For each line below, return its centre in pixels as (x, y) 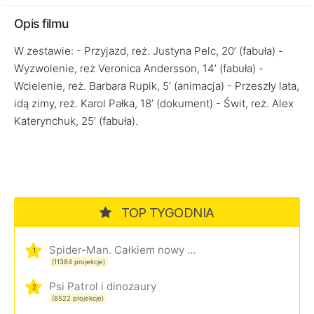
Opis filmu (41, 23)
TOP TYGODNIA (166, 212)
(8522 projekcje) (78, 298)
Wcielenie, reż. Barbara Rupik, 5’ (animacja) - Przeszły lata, (157, 86)
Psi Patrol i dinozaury (103, 286)
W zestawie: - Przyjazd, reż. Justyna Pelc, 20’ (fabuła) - (149, 51)
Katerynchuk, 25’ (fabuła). (76, 121)
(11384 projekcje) (78, 262)
